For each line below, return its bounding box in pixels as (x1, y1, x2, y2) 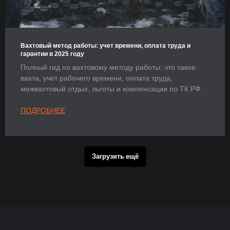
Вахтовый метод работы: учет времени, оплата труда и (21, 42, 190, 50)
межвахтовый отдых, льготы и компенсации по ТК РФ (21, 85, 201, 93)
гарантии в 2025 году (21, 50, 84, 58)
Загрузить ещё (91, 151, 139, 162)
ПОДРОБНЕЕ (21, 106, 65, 115)
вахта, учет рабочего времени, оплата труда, (21, 74, 172, 83)
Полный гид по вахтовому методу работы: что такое (21, 63, 196, 72)
